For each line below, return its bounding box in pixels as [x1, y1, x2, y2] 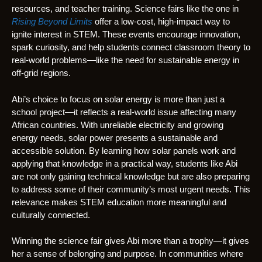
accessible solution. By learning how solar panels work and [12, 145, 236, 156]
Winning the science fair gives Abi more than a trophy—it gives [12, 236, 249, 246]
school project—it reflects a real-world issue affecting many [12, 106, 236, 117]
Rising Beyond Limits [12, 16, 92, 27]
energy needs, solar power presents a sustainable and [12, 132, 218, 143]
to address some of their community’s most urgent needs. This [12, 184, 250, 194]
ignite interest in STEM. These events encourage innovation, [12, 29, 240, 40]
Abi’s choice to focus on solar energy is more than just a [12, 94, 225, 104]
